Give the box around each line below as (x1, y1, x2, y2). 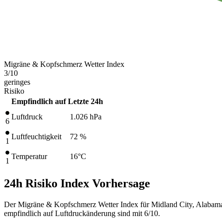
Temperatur (11, 152, 47, 161)
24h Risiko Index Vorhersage (4, 176, 150, 190)
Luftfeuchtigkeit (11, 132, 61, 141)
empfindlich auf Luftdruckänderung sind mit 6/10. (4, 209, 160, 218)
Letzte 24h (68, 97, 103, 106)
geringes (4, 77, 30, 86)
